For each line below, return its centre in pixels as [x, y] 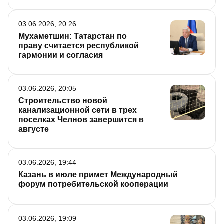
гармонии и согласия [61, 55]
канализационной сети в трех [78, 110]
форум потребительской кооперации [93, 184]
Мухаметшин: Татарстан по [73, 36]
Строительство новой [63, 101]
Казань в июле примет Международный [98, 175]
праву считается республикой [79, 46]
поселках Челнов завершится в [81, 120]
